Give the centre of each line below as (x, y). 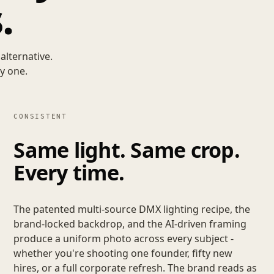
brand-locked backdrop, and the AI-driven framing (130, 224)
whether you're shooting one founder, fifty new (123, 253)
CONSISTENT (40, 116)
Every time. (69, 173)
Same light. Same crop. (127, 150)
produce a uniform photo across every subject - (124, 238)
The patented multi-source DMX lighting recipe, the (132, 209)
